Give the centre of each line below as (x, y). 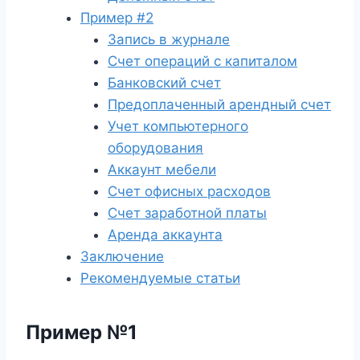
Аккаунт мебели (162, 170)
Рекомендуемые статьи (160, 278)
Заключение (122, 256)
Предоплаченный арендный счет (219, 104)
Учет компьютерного (178, 126)
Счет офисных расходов (189, 191)
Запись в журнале (169, 39)
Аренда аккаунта (165, 235)
